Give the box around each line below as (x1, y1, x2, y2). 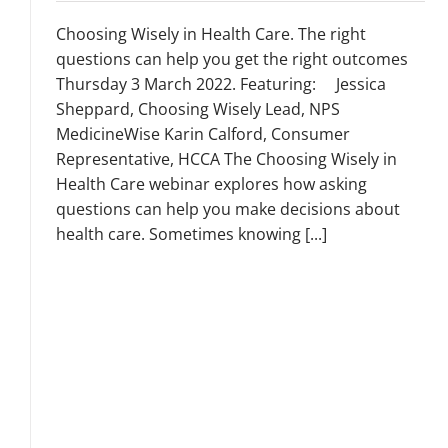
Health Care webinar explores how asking (56, 172, 367, 195)
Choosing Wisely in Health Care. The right (56, 22, 366, 45)
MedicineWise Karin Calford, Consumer (56, 122, 350, 145)
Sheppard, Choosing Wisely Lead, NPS (56, 97, 340, 120)
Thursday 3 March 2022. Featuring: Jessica (56, 72, 386, 95)
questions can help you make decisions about (56, 197, 400, 220)
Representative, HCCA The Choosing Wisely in (56, 147, 397, 170)
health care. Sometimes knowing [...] (56, 222, 327, 245)
